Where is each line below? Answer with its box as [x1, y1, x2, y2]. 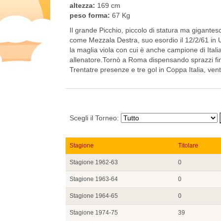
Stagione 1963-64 [70, 175, 118, 183]
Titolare [178, 142, 198, 149]
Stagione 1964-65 [70, 192, 118, 199]
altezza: [70, 1, 95, 9]
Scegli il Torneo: [70, 113, 121, 122]
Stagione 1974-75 [70, 209, 118, 216]
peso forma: [70, 11, 110, 19]
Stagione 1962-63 [70, 158, 118, 166]
